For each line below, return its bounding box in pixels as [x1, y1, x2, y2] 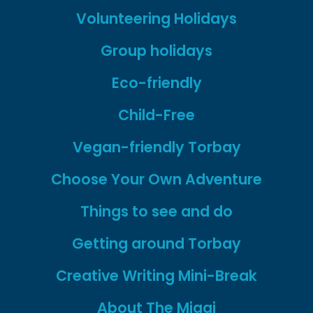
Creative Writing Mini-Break [56, 265, 257, 286]
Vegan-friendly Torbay [72, 137, 241, 158]
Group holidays [101, 41, 212, 61]
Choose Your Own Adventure [51, 169, 262, 190]
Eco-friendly [111, 73, 202, 94]
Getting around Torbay [72, 233, 241, 254]
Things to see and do [80, 201, 233, 222]
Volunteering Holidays [76, 8, 237, 29]
